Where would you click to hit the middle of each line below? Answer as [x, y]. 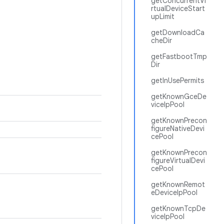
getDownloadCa [178, 32]
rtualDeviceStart [178, 8]
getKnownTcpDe [178, 208]
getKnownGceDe [179, 96]
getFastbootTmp [179, 56]
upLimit [163, 16]
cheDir [161, 40]
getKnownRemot [178, 184]
